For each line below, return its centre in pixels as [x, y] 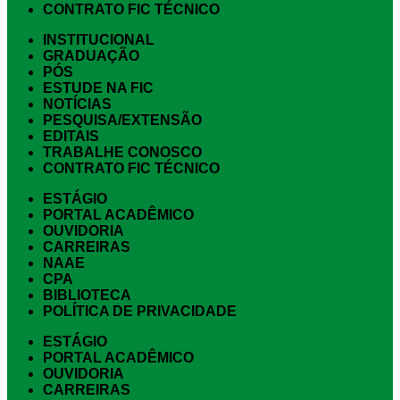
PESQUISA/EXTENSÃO [122, 121]
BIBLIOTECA [87, 296]
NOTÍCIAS [77, 104]
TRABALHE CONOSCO [122, 153]
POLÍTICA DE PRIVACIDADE [140, 312]
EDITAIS [71, 137]
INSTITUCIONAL [99, 40]
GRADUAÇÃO [91, 56]
